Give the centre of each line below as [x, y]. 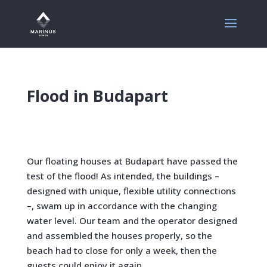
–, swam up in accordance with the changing [122, 206]
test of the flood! [62, 176]
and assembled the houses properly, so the [119, 235]
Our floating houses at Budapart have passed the [132, 161]
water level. [52, 221]
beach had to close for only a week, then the [122, 250]
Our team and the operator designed [158, 221]
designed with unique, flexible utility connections [131, 191]
